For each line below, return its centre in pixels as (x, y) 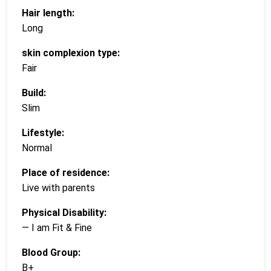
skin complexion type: (71, 53)
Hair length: (48, 13)
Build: (34, 93)
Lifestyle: (43, 132)
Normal (37, 148)
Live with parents (58, 188)
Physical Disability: (64, 212)
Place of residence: (66, 172)
